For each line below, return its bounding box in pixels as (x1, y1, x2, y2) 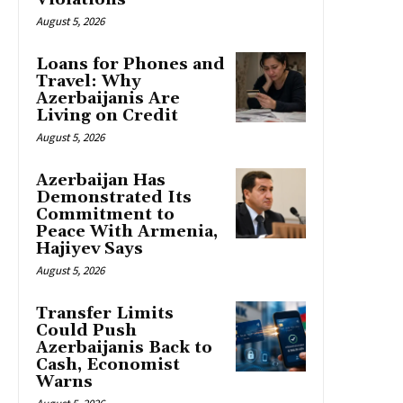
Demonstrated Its (36, 186, 192, 208)
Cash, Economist (36, 354, 180, 375)
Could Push (36, 319, 137, 341)
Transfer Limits (36, 302, 174, 324)
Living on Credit (36, 104, 178, 126)
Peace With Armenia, (36, 220, 218, 242)
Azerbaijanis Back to (36, 336, 212, 358)
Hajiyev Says (36, 237, 143, 259)
